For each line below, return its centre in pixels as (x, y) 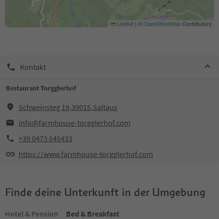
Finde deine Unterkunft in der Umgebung (105, 192)
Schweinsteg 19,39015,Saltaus (68, 107)
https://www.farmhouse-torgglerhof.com (86, 154)
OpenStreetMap (162, 23)
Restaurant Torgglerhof (41, 88)
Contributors (196, 23)
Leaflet (125, 23)
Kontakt (33, 67)
